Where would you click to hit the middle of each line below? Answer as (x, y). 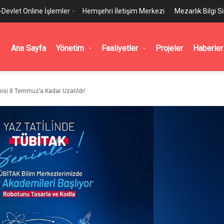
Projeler (169, 48)
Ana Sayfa (28, 48)
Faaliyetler (120, 48)
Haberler (208, 48)
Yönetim (70, 48)
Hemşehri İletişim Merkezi (123, 11)
